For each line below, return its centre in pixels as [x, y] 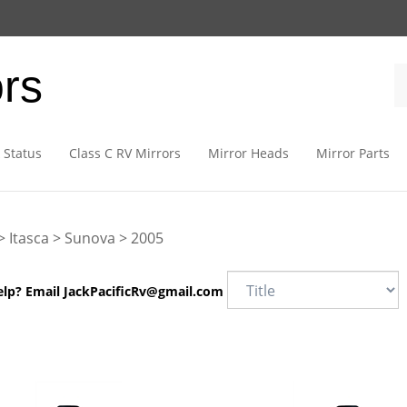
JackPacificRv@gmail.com [143, 291]
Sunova [89, 238]
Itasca [29, 238]
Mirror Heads [248, 153]
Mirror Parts [352, 153]
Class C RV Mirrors [124, 153]
